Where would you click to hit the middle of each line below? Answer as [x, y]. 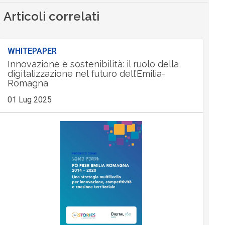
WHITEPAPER [32, 51]
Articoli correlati [52, 17]
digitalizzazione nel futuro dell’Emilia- [86, 74]
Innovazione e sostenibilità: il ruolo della [93, 64]
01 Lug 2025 [29, 100]
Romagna [28, 83]
